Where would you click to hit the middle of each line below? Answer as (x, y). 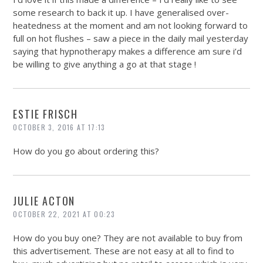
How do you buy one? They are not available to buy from (128, 237)
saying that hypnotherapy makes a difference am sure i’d (128, 51)
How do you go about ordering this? (86, 151)
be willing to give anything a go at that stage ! (105, 64)
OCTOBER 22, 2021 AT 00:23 (64, 214)
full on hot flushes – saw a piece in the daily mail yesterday (131, 38)
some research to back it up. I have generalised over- (121, 12)
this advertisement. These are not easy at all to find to (124, 250)
